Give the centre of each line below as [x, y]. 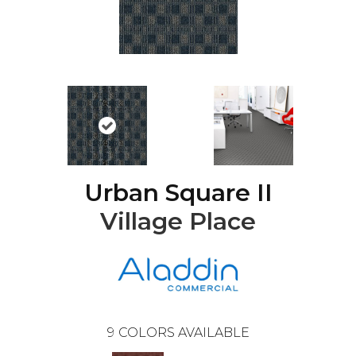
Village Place [178, 222]
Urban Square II [178, 193]
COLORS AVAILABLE [184, 332]
